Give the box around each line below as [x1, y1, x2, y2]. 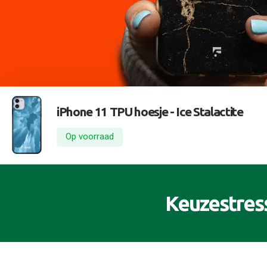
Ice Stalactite [173, 104, 243, 119]
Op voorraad [66, 131, 114, 142]
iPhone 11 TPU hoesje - [57, 104, 174, 119]
